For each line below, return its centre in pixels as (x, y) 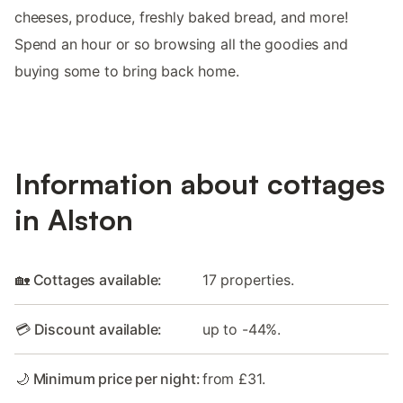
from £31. (234, 379)
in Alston (74, 220)
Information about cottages (200, 184)
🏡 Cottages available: (89, 280)
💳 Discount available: (89, 330)
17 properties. (248, 280)
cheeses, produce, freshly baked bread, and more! (181, 17)
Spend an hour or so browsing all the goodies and (181, 44)
